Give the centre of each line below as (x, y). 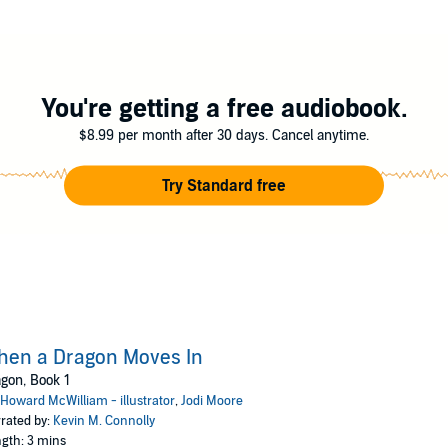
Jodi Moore (211, 401)
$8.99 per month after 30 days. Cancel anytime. (224, 135)
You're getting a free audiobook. (224, 108)
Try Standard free (224, 185)
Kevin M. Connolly (103, 421)
